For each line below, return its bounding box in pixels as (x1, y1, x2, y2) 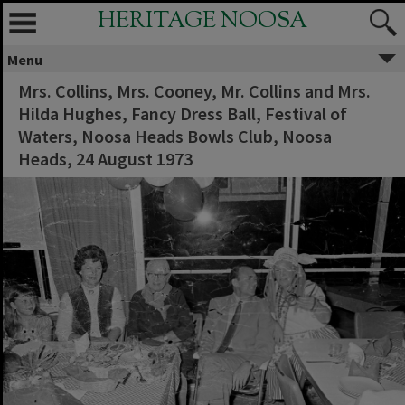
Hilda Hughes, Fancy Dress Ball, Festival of (18, 102, 347, 125)
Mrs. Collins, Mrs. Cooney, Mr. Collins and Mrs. (18, 80, 371, 102)
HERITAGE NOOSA (98, 5, 307, 38)
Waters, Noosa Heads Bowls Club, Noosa (18, 125, 332, 147)
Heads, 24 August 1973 (18, 147, 193, 170)
